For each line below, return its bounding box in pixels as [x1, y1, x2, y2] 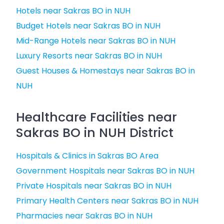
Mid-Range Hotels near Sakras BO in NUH [16, 35, 175, 46]
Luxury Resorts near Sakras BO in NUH [16, 50, 162, 61]
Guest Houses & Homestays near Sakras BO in [16, 65, 195, 76]
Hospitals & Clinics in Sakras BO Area [16, 150, 158, 161]
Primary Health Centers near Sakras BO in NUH [16, 195, 198, 206]
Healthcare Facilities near [16, 108, 177, 126]
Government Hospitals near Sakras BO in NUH [16, 165, 194, 176]
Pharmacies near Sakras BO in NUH [16, 210, 152, 221]
